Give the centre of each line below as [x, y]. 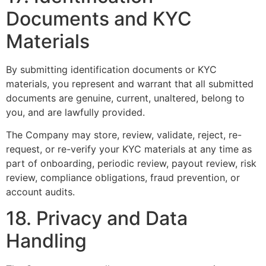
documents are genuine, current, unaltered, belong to [125, 98]
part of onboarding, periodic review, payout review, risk [131, 164]
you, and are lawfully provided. [75, 112]
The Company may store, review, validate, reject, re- [124, 135]
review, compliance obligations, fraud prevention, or [123, 178]
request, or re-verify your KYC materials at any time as [129, 149]
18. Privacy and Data [97, 218]
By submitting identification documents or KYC [111, 69]
